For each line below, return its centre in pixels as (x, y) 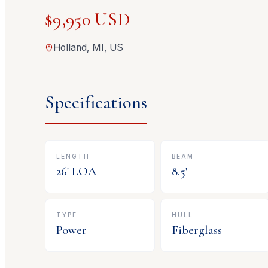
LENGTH (73, 156)
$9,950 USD (88, 20)
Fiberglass (197, 230)
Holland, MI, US (89, 48)
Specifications (96, 103)
